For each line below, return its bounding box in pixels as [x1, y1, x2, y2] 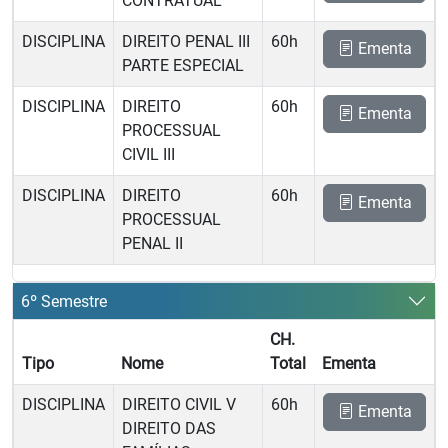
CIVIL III [122, 145, 175, 164]
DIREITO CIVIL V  [122, 395, 240, 414]
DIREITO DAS [122, 419, 216, 438]
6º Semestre [21, 291, 107, 311]
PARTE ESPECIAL [122, 56, 244, 75]
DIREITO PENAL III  [122, 32, 254, 51]
